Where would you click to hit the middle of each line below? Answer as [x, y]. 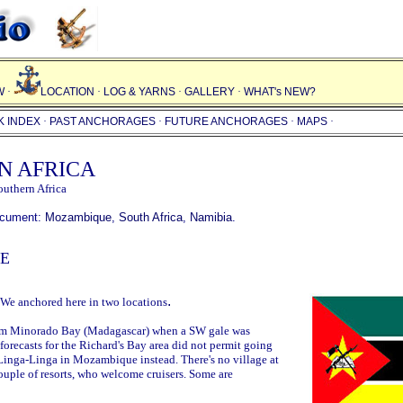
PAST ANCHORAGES [103, 121]
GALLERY [210, 92]
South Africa [151, 217]
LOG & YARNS [139, 92]
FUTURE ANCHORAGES [226, 121]
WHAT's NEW [277, 92]
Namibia [211, 217]
